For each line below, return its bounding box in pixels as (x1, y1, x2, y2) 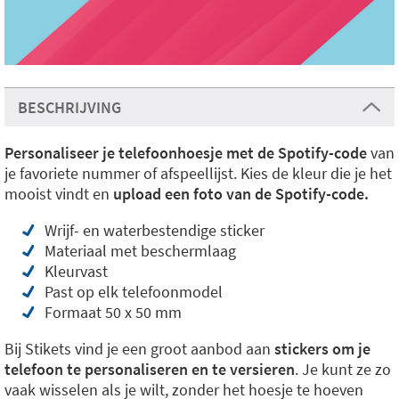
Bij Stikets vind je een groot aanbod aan (4, 338, 274, 360)
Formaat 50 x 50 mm (45, 302, 182, 323)
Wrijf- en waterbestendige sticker (45, 220, 265, 241)
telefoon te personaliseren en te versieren (4, 359, 295, 380)
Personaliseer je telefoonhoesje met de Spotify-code (4, 142, 367, 164)
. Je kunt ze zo (295, 359, 391, 380)
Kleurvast (45, 261, 108, 282)
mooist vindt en (4, 183, 113, 205)
